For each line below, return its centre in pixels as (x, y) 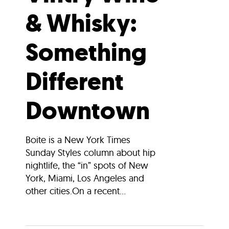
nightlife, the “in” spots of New (87, 166)
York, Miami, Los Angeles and (85, 178)
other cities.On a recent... (76, 191)
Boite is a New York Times (78, 140)
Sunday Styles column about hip (90, 153)
